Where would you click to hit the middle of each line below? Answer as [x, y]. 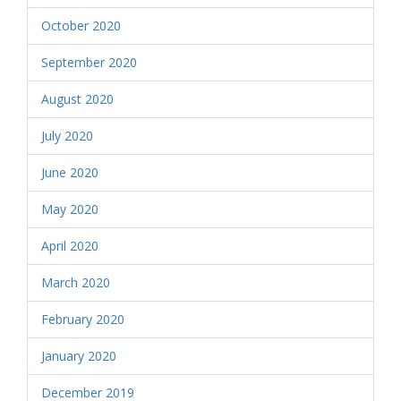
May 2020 [70, 209]
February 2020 [83, 319]
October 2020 [81, 26]
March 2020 [76, 282]
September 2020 [89, 62]
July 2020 [67, 136]
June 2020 [70, 172]
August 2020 [77, 99]
